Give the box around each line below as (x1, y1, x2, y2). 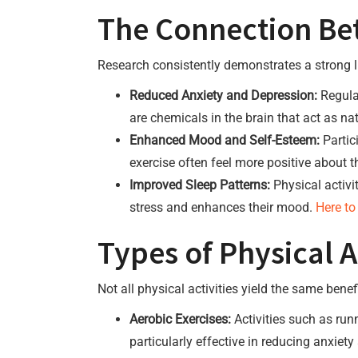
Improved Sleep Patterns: (129, 177, 270, 193)
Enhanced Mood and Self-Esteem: (129, 133, 320, 148)
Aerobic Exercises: (129, 312, 231, 327)
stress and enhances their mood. (129, 200, 316, 215)
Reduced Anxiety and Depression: (129, 88, 317, 103)
